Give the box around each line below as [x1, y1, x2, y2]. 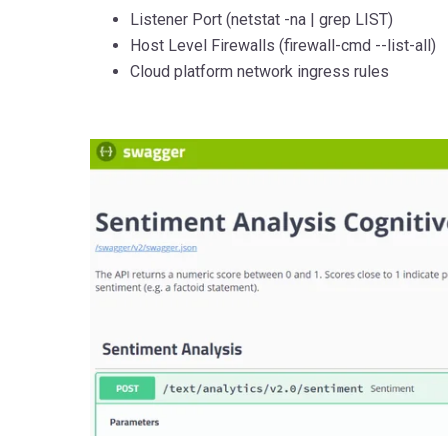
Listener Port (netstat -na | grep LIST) [129, 9, 393, 29]
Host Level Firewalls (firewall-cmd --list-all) [129, 35, 436, 55]
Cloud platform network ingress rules [129, 61, 389, 81]
